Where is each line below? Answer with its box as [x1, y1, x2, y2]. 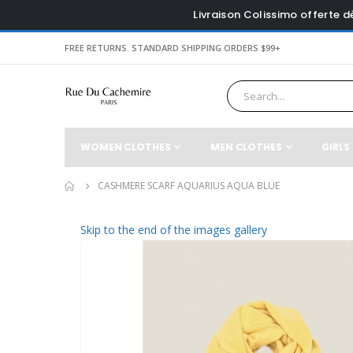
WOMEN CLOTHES [80, 140, 171, 154]
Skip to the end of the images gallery [80, 222, 267, 237]
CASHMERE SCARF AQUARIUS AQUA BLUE [98, 179, 280, 192]
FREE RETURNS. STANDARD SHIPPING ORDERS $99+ [65, 42, 281, 54]
